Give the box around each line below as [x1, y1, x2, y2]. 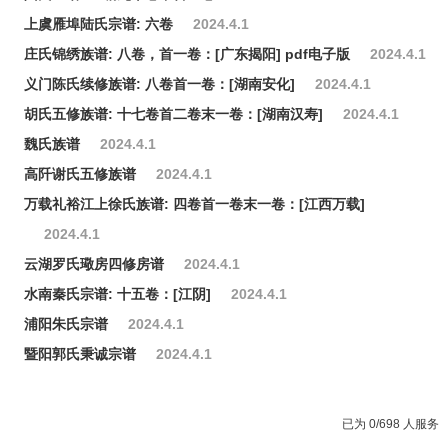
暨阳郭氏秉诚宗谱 [23, 346, 136, 363]
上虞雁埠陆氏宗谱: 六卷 [23, 16, 173, 33]
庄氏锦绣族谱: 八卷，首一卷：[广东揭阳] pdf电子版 [23, 46, 350, 63]
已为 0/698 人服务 [342, 417, 440, 432]
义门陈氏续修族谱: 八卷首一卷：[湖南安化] [23, 76, 295, 93]
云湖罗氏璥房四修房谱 [23, 256, 164, 273]
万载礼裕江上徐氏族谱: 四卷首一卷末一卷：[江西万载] [23, 196, 365, 213]
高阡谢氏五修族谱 [23, 166, 136, 183]
